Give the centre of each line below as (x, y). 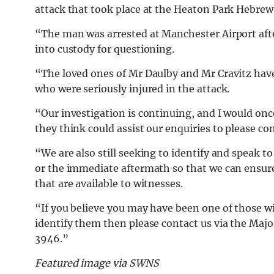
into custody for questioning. (105, 49)
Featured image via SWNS (97, 263)
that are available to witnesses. (109, 184)
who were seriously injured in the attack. (132, 89)
